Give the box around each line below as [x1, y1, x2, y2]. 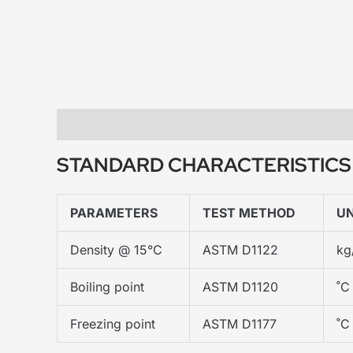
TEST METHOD [203, 204, 295, 221]
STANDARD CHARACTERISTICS [57, 151, 351, 178]
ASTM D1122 [203, 241, 278, 258]
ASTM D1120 [203, 278, 278, 295]
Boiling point [70, 278, 144, 295]
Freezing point [70, 315, 155, 332]
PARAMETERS [70, 204, 158, 221]
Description [57, 116, 128, 132]
